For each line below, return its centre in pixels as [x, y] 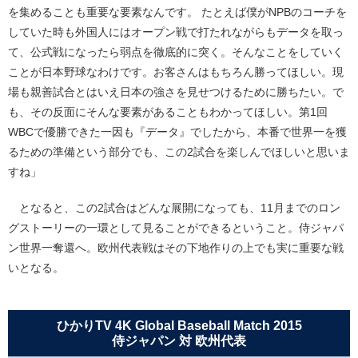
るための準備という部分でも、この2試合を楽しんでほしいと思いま [179, 151]
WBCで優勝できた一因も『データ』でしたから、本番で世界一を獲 [177, 131]
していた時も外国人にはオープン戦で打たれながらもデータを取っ [176, 32]
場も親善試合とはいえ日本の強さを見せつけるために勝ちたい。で [176, 91]
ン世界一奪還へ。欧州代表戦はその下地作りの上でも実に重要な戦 [176, 247]
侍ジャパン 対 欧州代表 [179, 340]
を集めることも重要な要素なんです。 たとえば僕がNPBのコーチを [177, 12]
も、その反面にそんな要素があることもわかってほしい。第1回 [168, 111]
